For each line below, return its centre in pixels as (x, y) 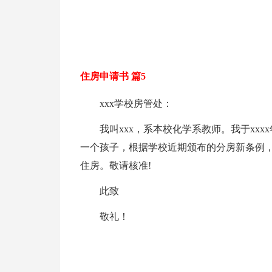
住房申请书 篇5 (113, 76)
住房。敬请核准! (115, 165)
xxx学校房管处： (136, 104)
